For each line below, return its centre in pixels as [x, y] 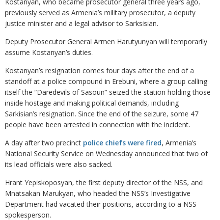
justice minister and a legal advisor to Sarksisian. [82, 23]
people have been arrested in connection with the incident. [97, 124]
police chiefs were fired [122, 143]
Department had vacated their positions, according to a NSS [101, 204]
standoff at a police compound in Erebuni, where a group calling [106, 81]
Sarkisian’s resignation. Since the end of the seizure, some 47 [102, 114]
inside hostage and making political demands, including [92, 103]
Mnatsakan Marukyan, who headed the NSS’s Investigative [98, 193]
